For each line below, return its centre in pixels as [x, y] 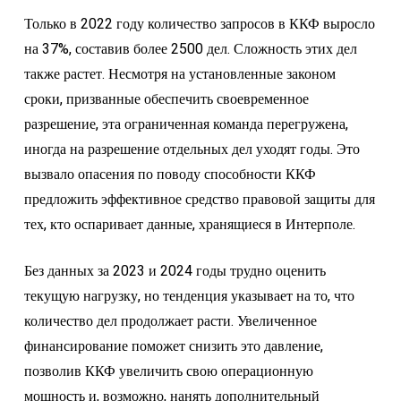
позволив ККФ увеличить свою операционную [168, 371]
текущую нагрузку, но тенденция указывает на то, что [189, 296]
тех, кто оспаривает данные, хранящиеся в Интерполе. [189, 225]
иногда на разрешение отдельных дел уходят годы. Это [192, 149]
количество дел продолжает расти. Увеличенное [170, 321]
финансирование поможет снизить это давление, [173, 346]
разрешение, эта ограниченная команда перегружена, [186, 124]
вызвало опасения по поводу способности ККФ [170, 175]
